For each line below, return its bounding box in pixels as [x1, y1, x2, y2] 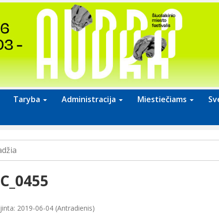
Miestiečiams [137, 94, 189, 105]
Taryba [13, 94, 42, 105]
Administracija [62, 94, 118, 105]
